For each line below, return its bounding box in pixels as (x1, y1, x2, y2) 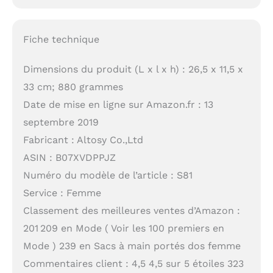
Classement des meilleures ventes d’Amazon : (23, 204, 240, 216)
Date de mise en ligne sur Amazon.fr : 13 (23, 98, 213, 110)
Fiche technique (23, 33, 99, 45)
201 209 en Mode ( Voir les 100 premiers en (23, 222, 224, 234)
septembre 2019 (23, 116, 99, 128)
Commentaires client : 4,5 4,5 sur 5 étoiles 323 (23, 257, 244, 269)
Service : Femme (23, 186, 101, 199)
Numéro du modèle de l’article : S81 (23, 169, 193, 181)
